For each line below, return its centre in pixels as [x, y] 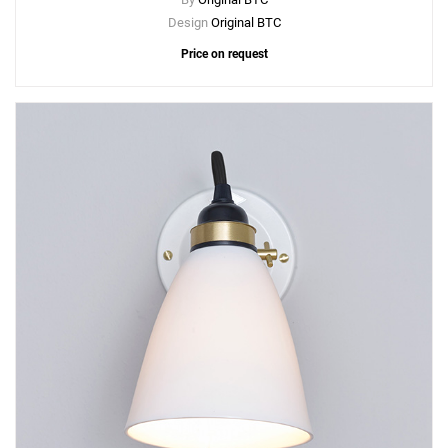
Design [189, 23]
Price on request [224, 54]
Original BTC [245, 23]
